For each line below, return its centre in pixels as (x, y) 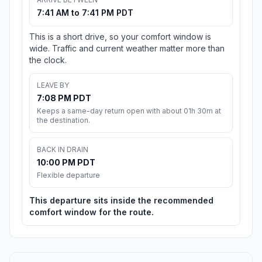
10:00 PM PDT (66, 163)
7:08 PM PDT (64, 98)
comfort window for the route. (92, 212)
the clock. (48, 60)
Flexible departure (68, 175)
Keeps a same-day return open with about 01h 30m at (129, 111)
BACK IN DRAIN (63, 150)
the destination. (63, 120)
